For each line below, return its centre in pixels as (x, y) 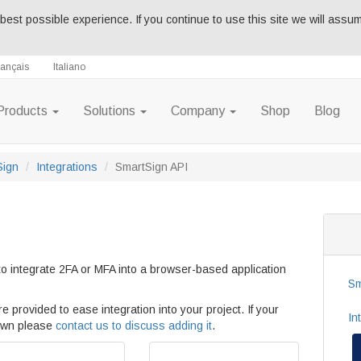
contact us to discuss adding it (134, 326)
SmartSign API (151, 167)
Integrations (67, 167)
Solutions (111, 111)
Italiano (69, 67)
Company (199, 111)
